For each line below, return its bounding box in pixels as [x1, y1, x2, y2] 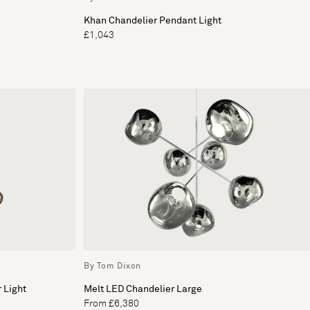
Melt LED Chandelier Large [84, 284, 202, 294]
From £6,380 [84, 298, 139, 309]
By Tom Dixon [84, 262, 141, 271]
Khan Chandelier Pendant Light [84, 15, 221, 26]
